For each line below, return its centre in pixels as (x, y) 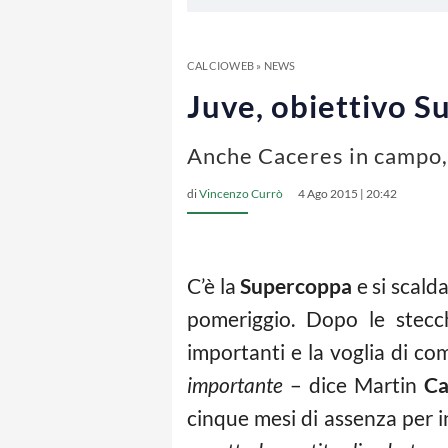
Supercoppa (296, 285)
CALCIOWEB (220, 65)
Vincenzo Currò (241, 193)
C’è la (214, 285)
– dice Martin (353, 384)
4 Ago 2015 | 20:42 (347, 193)
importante (235, 384)
